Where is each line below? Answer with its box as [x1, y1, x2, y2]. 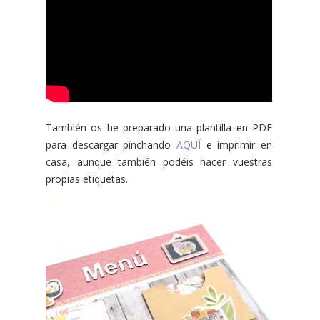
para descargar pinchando [46, 138, 176, 152]
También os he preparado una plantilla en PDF [46, 121, 272, 135]
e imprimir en [200, 138, 272, 152]
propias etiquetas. [46, 172, 131, 186]
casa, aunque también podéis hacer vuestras [46, 155, 272, 169]
